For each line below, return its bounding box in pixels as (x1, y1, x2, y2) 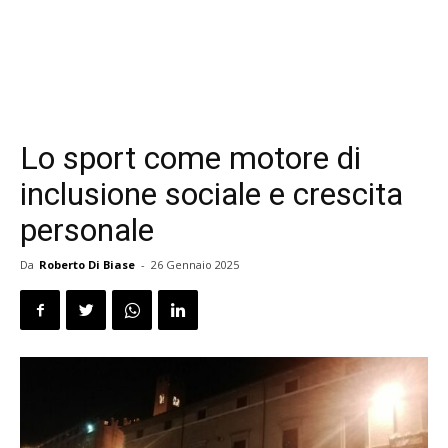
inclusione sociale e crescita (20, 175, 403, 213)
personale (20, 211, 154, 249)
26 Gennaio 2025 (151, 257, 239, 272)
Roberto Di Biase (39, 257, 135, 272)
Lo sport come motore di (20, 139, 361, 177)
